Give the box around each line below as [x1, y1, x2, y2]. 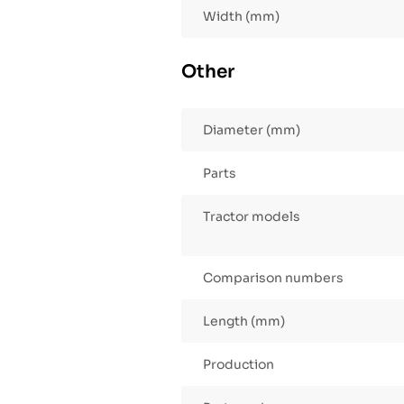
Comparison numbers [203, 270, 344, 287]
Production [203, 356, 274, 373]
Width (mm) [203, 8, 280, 25]
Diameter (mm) [203, 122, 300, 139]
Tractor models [203, 208, 300, 225]
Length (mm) [203, 313, 285, 330]
